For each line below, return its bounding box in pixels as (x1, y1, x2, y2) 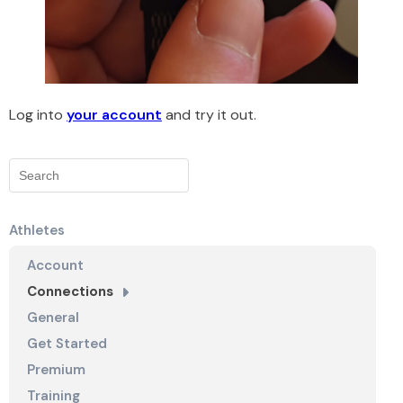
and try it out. (162, 105, 256, 125)
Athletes (9, 221, 65, 240)
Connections (27, 282, 113, 301)
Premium (27, 361, 85, 380)
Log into (9, 105, 67, 125)
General (27, 309, 79, 327)
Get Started (27, 335, 107, 354)
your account (67, 105, 162, 125)
